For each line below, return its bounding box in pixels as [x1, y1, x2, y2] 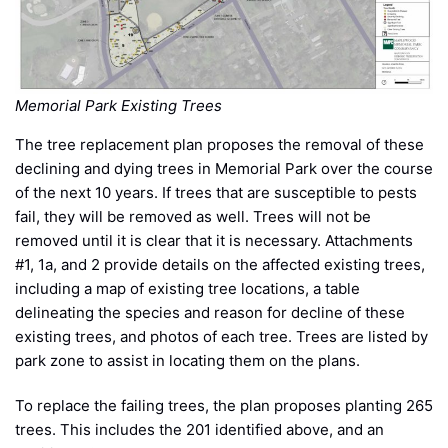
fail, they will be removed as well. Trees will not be [15, 206, 371, 226]
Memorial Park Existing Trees [15, 95, 222, 115]
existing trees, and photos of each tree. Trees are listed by [15, 326, 428, 346]
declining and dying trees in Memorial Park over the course [15, 158, 433, 178]
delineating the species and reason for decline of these [15, 302, 405, 322]
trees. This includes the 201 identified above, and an [15, 419, 384, 439]
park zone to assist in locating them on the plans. [15, 350, 360, 370]
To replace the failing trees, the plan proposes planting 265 [15, 395, 433, 415]
